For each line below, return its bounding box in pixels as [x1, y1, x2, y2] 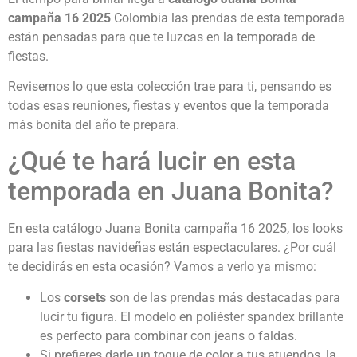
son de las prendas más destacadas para [106, 289, 340, 305]
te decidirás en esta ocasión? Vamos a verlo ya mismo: [8, 259, 316, 275]
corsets [64, 289, 106, 305]
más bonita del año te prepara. [8, 117, 179, 133]
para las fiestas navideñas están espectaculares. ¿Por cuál [8, 240, 336, 256]
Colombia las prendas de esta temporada [111, 10, 345, 25]
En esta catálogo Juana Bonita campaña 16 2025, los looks [8, 221, 343, 237]
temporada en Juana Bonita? [8, 176, 334, 207]
